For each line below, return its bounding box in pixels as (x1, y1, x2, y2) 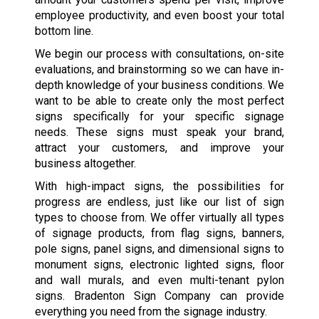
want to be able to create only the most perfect (34, 93, 285, 108)
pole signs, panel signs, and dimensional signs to (34, 241, 285, 256)
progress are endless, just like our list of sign (34, 194, 285, 209)
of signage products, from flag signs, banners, (34, 226, 285, 240)
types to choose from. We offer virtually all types (34, 210, 285, 224)
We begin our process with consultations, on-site (34, 46, 285, 61)
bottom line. (34, 23, 93, 38)
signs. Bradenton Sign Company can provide (34, 288, 285, 303)
